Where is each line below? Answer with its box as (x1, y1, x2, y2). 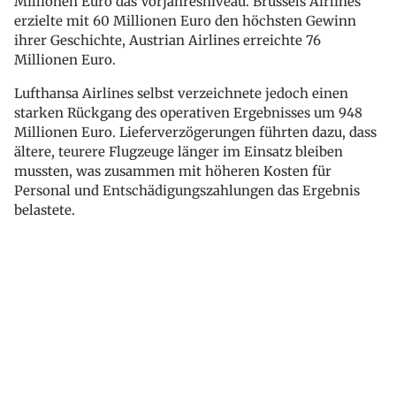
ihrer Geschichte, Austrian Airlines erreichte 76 (14, 32, 321, 49)
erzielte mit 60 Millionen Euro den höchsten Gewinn (14, 12, 356, 30)
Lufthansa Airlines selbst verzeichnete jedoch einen (14, 85, 348, 103)
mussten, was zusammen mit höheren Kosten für (14, 163, 331, 180)
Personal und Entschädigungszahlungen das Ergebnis (14, 182, 360, 200)
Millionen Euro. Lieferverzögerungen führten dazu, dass (14, 124, 377, 141)
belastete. (14, 202, 75, 219)
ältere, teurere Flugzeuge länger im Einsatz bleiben (14, 143, 343, 161)
